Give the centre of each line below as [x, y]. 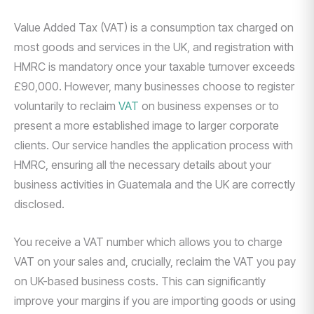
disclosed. [39, 204]
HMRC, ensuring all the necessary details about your [143, 165]
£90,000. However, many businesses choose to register [154, 86]
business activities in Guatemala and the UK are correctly [155, 184]
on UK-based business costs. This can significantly [140, 281]
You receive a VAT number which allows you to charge [148, 242]
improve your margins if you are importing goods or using [155, 301]
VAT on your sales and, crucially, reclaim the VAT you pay [155, 261]
